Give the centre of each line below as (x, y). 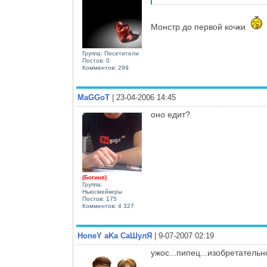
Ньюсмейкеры (102, 192)
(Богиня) (94, 177)
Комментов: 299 (105, 68)
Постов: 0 (96, 60)
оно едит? (170, 114)
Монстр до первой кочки (199, 27)
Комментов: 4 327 (108, 206)
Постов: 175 (100, 199)
